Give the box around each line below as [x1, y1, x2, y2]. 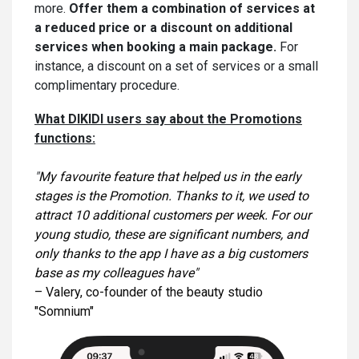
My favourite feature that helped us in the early [38, 168, 301, 184]
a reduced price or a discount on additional [34, 19, 292, 35]
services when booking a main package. [34, 38, 276, 54]
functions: [34, 130, 95, 146]
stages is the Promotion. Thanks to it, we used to [34, 188, 309, 204]
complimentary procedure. [34, 77, 179, 93]
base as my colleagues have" [34, 264, 198, 280]
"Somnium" [34, 303, 94, 319]
